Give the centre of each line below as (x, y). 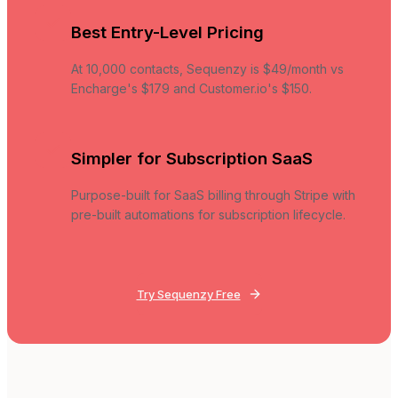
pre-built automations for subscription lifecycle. (208, 215)
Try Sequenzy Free (188, 295)
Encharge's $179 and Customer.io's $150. (191, 88)
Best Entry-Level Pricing (167, 32)
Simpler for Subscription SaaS (192, 159)
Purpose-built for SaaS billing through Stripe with (213, 195)
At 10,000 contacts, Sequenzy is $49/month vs (207, 68)
